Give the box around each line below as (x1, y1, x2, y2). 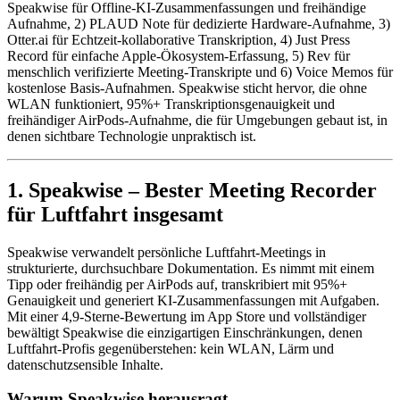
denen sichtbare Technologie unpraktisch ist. (7, 128, 256, 144)
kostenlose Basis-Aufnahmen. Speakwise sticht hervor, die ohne (7, 79, 367, 96)
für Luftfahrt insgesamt (7, 202, 223, 226)
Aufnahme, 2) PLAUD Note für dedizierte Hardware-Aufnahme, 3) (7, 15, 390, 31)
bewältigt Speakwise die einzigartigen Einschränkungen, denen (7, 324, 362, 340)
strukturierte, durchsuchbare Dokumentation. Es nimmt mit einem (7, 260, 374, 276)
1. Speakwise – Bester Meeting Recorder (7, 178, 377, 202)
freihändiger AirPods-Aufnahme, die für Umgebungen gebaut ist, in (7, 112, 387, 128)
